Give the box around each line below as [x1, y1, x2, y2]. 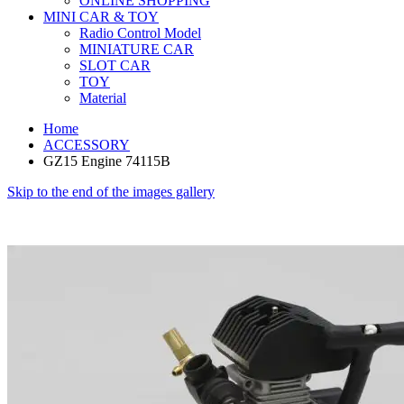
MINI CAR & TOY [43, 8, 159, 24]
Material [79, 89, 126, 106]
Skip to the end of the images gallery [7, 183, 215, 199]
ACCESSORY [43, 136, 130, 152]
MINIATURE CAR [79, 41, 194, 57]
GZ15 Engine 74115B [43, 152, 170, 169]
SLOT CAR [79, 57, 151, 73]
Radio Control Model [79, 24, 201, 41]
